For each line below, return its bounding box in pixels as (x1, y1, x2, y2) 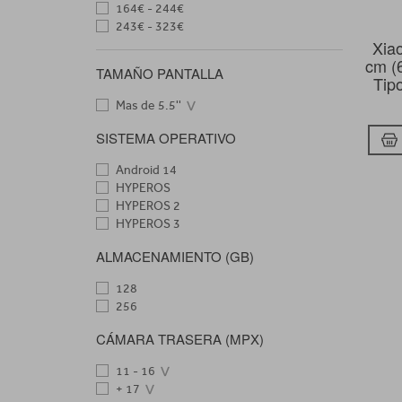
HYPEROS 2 (113, 198, 180, 214)
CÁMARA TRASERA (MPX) (96, 329, 264, 348)
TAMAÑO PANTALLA (96, 64, 223, 83)
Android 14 (113, 162, 177, 178)
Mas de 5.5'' (113, 98, 181, 113)
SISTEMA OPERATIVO (96, 128, 236, 147)
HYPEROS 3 (113, 216, 180, 232)
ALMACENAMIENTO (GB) (96, 247, 254, 266)
